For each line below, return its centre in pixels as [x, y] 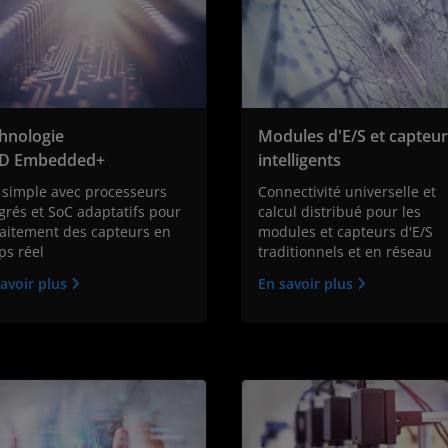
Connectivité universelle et [347, 192]
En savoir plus [307, 284]
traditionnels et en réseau [345, 252]
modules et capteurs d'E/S [345, 232]
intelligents [299, 160]
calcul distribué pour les [339, 212]
